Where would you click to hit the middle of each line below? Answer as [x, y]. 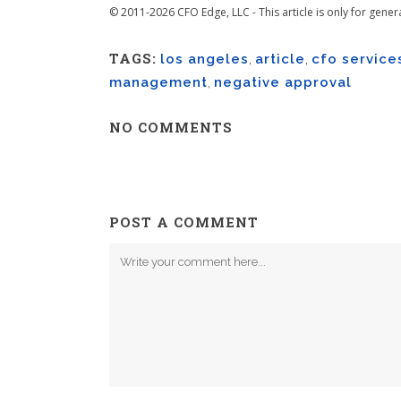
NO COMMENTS [171, 127]
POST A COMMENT [184, 222]
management [158, 82]
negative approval [283, 82]
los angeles [205, 59]
